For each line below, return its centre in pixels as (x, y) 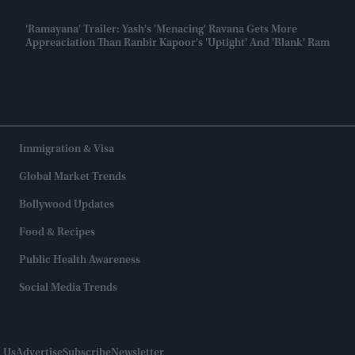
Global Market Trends (73, 178)
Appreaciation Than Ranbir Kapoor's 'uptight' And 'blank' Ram (177, 44)
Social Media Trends (68, 289)
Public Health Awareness (80, 261)
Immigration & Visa (67, 150)
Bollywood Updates (67, 206)
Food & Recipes (57, 233)
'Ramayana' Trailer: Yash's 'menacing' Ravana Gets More (161, 31)
